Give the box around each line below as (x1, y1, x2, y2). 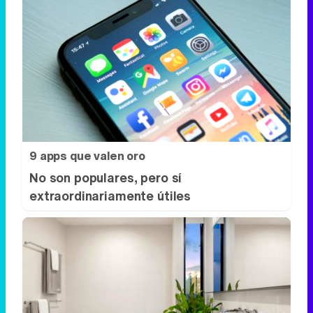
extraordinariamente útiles (29, 91, 191, 110)
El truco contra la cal (29, 288, 143, 305)
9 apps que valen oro (29, 52, 145, 69)
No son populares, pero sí (29, 73, 182, 92)
